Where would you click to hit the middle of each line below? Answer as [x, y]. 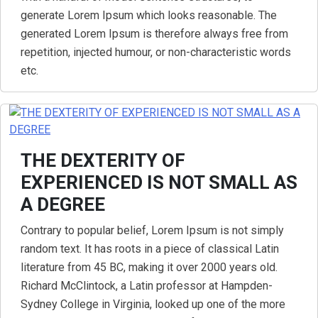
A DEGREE [63, 204]
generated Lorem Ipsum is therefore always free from [154, 34]
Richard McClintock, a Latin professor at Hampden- [147, 286]
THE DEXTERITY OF [103, 160]
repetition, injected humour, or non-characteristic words [156, 52]
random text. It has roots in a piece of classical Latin [150, 249]
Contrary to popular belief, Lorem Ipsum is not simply [152, 230]
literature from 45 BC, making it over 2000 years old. [149, 267]
